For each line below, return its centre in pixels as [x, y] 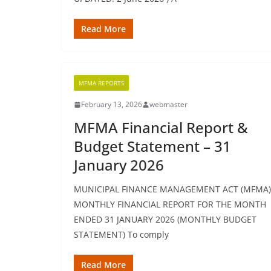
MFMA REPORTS [101, 83]
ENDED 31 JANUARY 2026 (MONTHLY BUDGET [165, 219]
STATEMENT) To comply [121, 234]
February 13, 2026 [112, 104]
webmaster [168, 104]
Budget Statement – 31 [152, 146]
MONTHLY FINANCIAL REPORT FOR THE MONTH [170, 204]
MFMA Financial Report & [161, 127]
